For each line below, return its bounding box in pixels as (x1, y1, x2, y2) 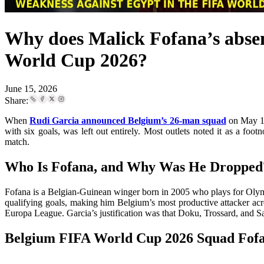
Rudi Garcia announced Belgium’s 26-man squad (29, 115, 226, 126)
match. (5, 137, 32, 147)
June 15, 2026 (5, 84, 57, 94)
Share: (5, 95, 28, 106)
